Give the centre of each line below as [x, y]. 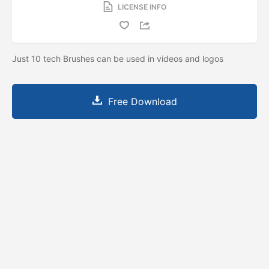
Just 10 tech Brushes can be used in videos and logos [119, 58]
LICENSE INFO [142, 7]
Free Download [142, 101]
